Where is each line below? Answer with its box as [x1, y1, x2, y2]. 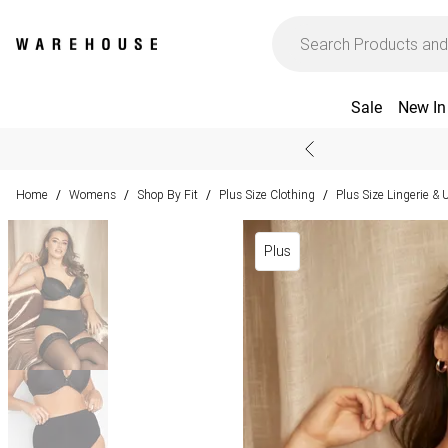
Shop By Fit [137, 187, 198, 202]
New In [397, 98, 446, 117]
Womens [69, 187, 116, 202]
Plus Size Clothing [219, 187, 315, 202]
